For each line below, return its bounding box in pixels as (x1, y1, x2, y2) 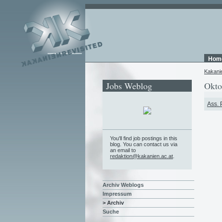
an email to (110, 147, 136, 153)
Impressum (103, 191, 132, 197)
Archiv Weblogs (103, 182, 144, 188)
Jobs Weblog (106, 80, 152, 92)
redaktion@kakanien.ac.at (110, 153, 173, 159)
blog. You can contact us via (110, 141, 177, 147)
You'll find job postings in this (110, 135, 177, 141)
